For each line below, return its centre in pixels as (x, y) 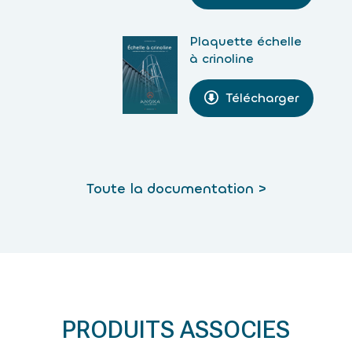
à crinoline (221, 58)
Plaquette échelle (245, 41)
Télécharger (262, 97)
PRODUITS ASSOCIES (176, 329)
